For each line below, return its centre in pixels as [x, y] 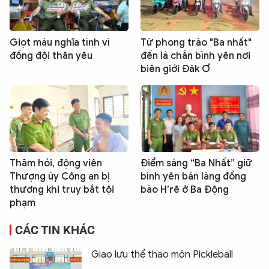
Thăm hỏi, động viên [56, 163]
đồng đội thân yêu [51, 56]
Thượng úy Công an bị [60, 176]
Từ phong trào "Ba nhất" [196, 42]
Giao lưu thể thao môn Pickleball [162, 254]
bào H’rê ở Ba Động [185, 189]
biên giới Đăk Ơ [175, 69]
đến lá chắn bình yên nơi [195, 56]
